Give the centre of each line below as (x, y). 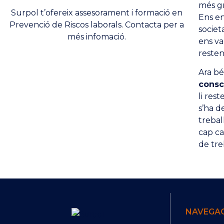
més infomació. (96, 36)
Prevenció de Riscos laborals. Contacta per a (96, 24)
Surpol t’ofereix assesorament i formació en (96, 12)
